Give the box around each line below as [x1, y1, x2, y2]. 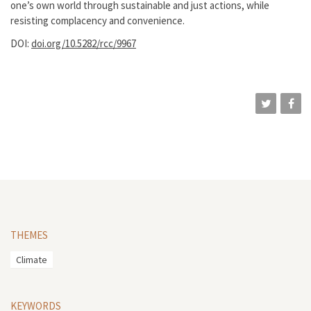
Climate [16, 253, 47, 266]
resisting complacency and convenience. [10, 13, 185, 27]
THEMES [10, 228, 48, 242]
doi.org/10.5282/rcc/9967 [31, 37, 136, 50]
